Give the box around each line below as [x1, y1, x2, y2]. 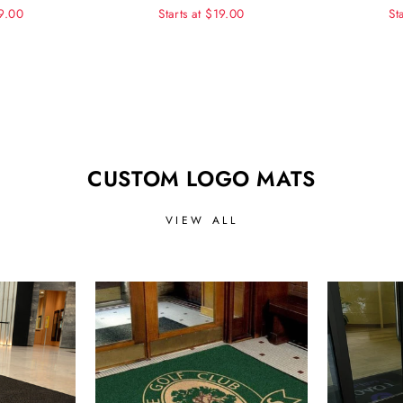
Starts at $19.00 [158, 4, 245, 22]
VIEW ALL [165, 211, 238, 228]
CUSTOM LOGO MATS [87, 163, 316, 194]
